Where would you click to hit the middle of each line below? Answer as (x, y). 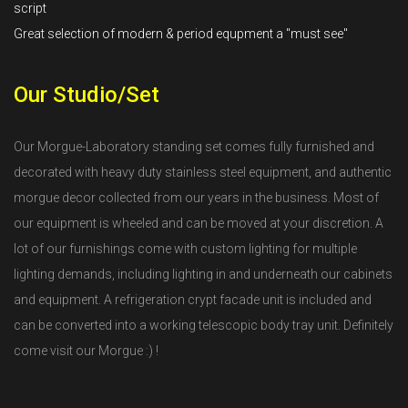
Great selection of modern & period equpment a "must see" (181, 34)
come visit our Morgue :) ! (86, 351)
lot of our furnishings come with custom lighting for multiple (185, 249)
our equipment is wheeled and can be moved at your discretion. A (199, 223)
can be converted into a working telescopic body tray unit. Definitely (204, 325)
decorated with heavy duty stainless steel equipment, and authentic (203, 172)
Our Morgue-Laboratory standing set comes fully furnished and (194, 147)
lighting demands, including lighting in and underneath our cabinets (203, 274)
